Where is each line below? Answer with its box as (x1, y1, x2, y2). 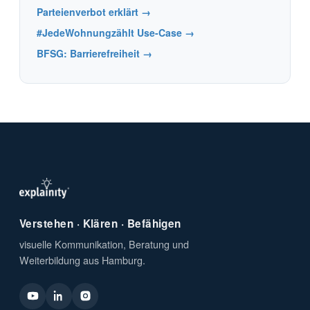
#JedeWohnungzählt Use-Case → (37, 25, 194, 39)
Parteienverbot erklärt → (37, 4, 151, 19)
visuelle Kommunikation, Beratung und (19, 236, 189, 251)
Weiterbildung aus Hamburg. (19, 252, 145, 267)
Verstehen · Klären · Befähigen (19, 215, 181, 231)
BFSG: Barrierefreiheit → (37, 46, 152, 60)
